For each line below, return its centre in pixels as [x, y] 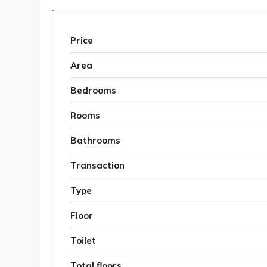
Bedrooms [93, 91]
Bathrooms [95, 141]
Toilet [83, 241]
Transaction [97, 166]
